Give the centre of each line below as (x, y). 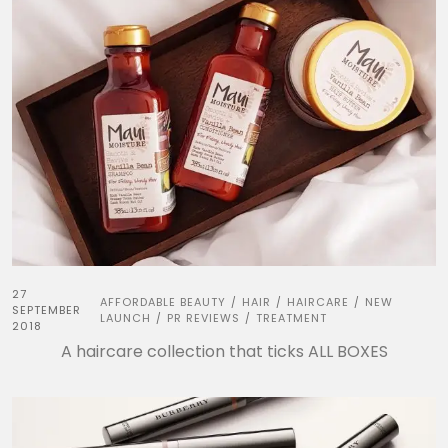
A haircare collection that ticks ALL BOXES (224, 352)
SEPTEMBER (46, 310)
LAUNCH (126, 318)
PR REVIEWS (204, 318)
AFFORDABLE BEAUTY (163, 302)
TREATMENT (292, 318)
